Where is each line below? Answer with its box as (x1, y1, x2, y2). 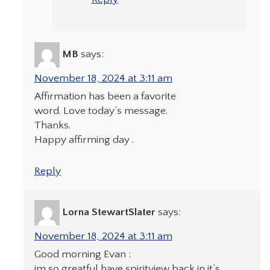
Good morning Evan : (34, 248, 131, 260)
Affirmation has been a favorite (34, 90, 176, 103)
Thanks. (34, 119, 71, 132)
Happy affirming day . (34, 134, 134, 146)
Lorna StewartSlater (61, 206, 155, 218)
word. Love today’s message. (34, 105, 168, 118)
